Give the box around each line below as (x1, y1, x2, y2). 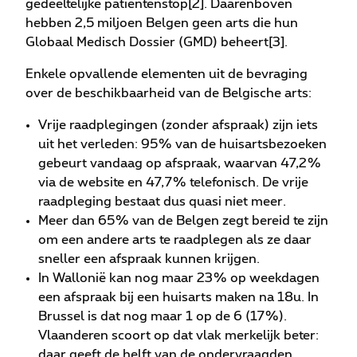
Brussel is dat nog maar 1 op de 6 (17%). (38, 310, 287, 324)
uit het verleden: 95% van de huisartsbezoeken (38, 138, 327, 151)
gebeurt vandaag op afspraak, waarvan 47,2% (38, 157, 321, 171)
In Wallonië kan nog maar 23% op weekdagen (38, 272, 320, 285)
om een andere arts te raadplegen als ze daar (38, 233, 312, 247)
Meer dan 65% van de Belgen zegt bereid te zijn (38, 214, 328, 228)
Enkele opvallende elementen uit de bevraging (25, 68, 308, 81)
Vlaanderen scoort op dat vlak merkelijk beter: (38, 329, 319, 343)
